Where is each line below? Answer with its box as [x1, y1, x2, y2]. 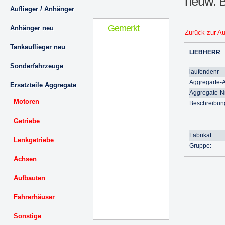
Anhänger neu [10, 24, 54, 32]
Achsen [14, 155, 37, 163]
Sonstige [14, 212, 41, 220]
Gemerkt [108, 23, 139, 33]
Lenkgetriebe [14, 136, 54, 144]
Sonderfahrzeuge [10, 62, 63, 70]
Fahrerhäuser [14, 193, 55, 201]
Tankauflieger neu [10, 43, 65, 51]
